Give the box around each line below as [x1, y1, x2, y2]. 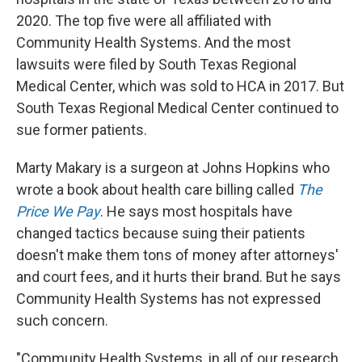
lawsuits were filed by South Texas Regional [16, 56, 297, 73]
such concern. [16, 312, 108, 329]
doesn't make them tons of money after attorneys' [16, 246, 339, 263]
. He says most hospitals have [100, 203, 293, 220]
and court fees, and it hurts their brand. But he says [16, 268, 341, 285]
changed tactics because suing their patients [16, 225, 305, 242]
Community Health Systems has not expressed [16, 290, 321, 307]
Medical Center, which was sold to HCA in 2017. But [16, 78, 344, 95]
